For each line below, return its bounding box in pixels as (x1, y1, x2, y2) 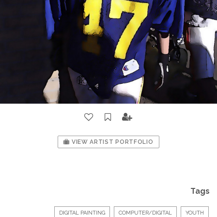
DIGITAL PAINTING (59, 210, 105, 216)
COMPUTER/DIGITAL (119, 210, 172, 216)
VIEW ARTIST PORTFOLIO (70, 139, 154, 145)
